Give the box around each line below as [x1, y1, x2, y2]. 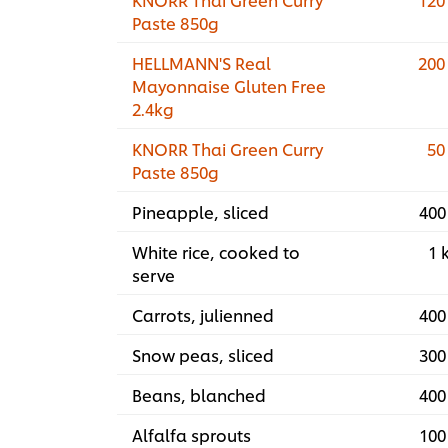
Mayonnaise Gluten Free [132, 74, 326, 98]
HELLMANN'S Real [132, 51, 271, 75]
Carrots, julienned [132, 303, 274, 327]
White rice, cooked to [132, 240, 300, 264]
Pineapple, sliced [132, 200, 269, 224]
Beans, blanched [132, 383, 266, 407]
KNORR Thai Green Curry [132, 137, 323, 161]
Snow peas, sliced [132, 343, 274, 367]
